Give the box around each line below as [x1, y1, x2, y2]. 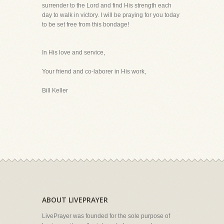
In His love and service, [42, 49, 105, 56]
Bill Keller [42, 87, 68, 94]
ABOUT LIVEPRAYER [42, 195, 108, 204]
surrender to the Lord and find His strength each [42, 2, 171, 9]
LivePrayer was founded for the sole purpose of [42, 212, 170, 219]
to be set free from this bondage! [42, 21, 129, 28]
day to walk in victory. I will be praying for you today [42, 11, 179, 18]
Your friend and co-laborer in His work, [42, 68, 146, 75]
